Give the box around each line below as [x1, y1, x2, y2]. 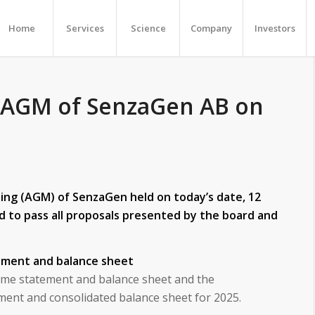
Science [130, 22, 166, 34]
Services [65, 22, 104, 34]
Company [191, 22, 233, 34]
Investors [254, 22, 295, 34]
